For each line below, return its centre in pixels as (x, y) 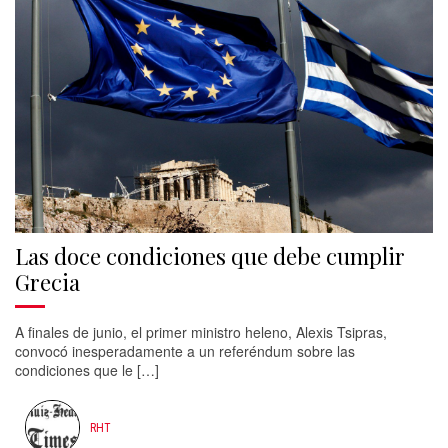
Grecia (47, 282)
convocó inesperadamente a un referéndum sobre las (185, 351)
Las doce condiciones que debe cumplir (210, 256)
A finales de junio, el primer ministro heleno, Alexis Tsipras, (201, 332)
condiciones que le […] (87, 370)
